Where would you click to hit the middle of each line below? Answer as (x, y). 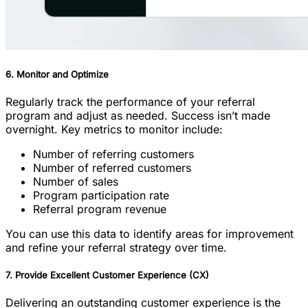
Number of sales (76, 181)
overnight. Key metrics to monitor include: (114, 129)
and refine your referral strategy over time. (116, 247)
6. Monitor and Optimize (57, 74)
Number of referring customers (113, 154)
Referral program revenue (100, 209)
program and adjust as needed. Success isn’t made (138, 115)
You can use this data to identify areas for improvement (150, 233)
